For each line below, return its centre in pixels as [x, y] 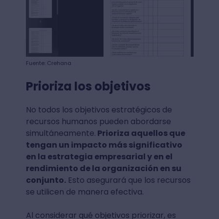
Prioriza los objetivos [88, 86]
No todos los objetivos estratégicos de [99, 109]
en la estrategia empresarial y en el [99, 156]
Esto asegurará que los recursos [128, 180]
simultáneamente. [61, 133]
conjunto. [46, 180]
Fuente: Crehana [48, 63]
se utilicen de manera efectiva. [85, 192]
